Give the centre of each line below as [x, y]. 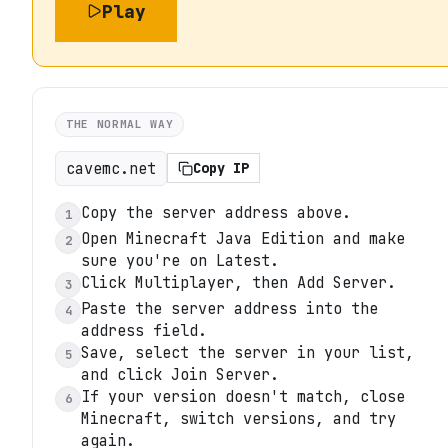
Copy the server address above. [216, 212]
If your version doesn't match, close [243, 396]
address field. [144, 330]
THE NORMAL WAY [120, 123]
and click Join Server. [180, 374]
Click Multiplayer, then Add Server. [238, 282]
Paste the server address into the [229, 308]
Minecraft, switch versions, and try [238, 418]
